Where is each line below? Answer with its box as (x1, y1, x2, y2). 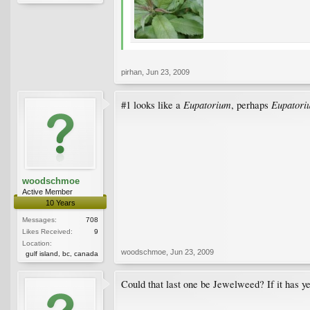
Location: (22, 239, 52, 247)
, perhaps (231, 98, 271, 111)
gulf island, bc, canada (26, 249, 98, 257)
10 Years (45, 198, 75, 207)
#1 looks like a (121, 98, 183, 111)
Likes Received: (22, 227, 73, 235)
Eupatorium (183, 97, 231, 111)
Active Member (22, 187, 73, 196)
